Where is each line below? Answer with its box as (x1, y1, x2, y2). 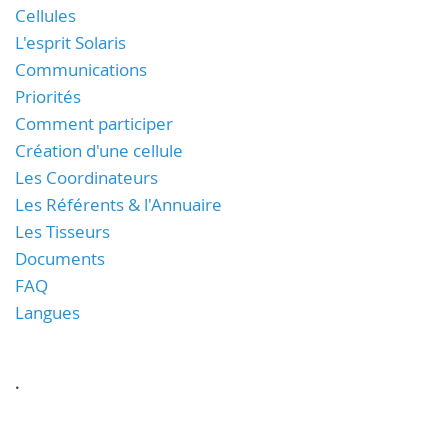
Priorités (15, 85, 81, 108)
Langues (15, 301, 80, 324)
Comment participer (15, 112, 173, 135)
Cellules (15, 4, 76, 27)
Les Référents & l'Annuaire (15, 193, 222, 216)
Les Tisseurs (15, 220, 110, 243)
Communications (15, 58, 147, 81)
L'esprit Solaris (15, 31, 126, 54)
